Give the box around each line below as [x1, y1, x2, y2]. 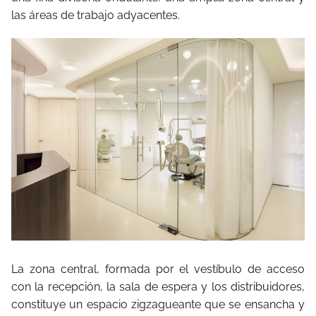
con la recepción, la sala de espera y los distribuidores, [11, 279, 305, 293]
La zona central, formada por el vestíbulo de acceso [11, 262, 305, 276]
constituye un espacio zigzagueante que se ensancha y [11, 297, 305, 311]
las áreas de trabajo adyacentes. [11, 8, 180, 22]
